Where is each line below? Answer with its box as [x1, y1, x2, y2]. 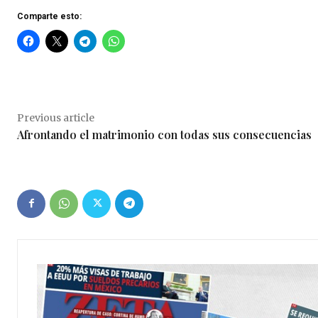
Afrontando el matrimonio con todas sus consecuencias [17, 126, 312, 142]
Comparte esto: [17, 11, 82, 21]
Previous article [17, 111, 94, 124]
